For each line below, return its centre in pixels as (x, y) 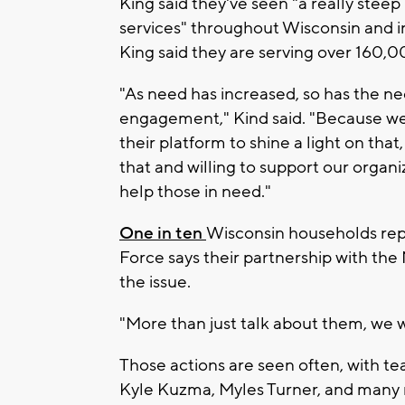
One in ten (163, 234)
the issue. (155, 283)
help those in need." (195, 192)
